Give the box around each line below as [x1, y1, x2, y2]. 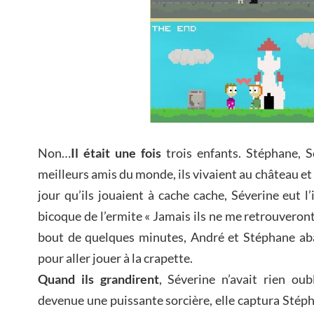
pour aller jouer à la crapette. [38, 250, 193, 266]
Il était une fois [71, 144, 161, 161]
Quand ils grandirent [38, 271, 159, 287]
